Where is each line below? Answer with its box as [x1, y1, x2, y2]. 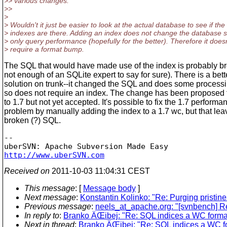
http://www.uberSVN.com [4, 150, 104, 159]
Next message [24, 193, 76, 202]
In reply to [24, 211, 59, 220]
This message [24, 183, 75, 193]
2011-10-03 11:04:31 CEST [50, 166, 150, 175]
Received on [4, 166, 50, 175]
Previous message [24, 202, 91, 211]
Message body [83, 183, 136, 193]
